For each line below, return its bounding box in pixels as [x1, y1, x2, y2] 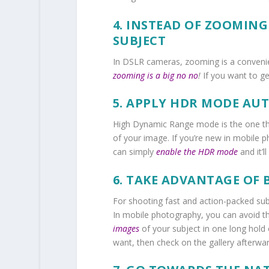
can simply [112, 146, 156, 158]
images [112, 222, 139, 234]
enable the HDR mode [156, 146, 238, 158]
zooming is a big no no [112, 69, 198, 81]
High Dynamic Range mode [112, 118, 219, 130]
